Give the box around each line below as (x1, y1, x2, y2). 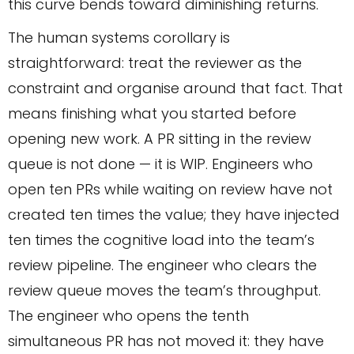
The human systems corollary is (8, 28, 230, 48)
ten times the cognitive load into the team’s (8, 230, 314, 250)
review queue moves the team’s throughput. (8, 281, 321, 301)
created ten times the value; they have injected (8, 205, 340, 225)
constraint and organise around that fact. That (8, 78, 343, 99)
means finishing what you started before (8, 104, 296, 124)
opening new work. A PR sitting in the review (8, 129, 311, 149)
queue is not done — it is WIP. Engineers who (8, 154, 313, 175)
